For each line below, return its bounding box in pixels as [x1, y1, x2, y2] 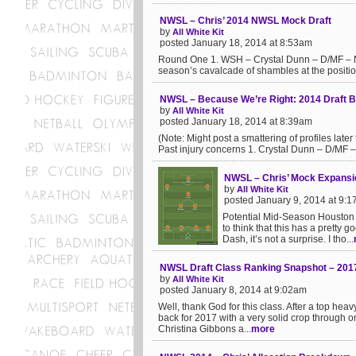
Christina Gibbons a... [158, 323, 251, 335]
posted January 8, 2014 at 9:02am [160, 284, 307, 296]
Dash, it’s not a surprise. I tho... [222, 234, 354, 245]
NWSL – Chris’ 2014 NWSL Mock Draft [160, 15, 331, 26]
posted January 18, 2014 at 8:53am [160, 37, 312, 48]
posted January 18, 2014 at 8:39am [160, 116, 312, 127]
